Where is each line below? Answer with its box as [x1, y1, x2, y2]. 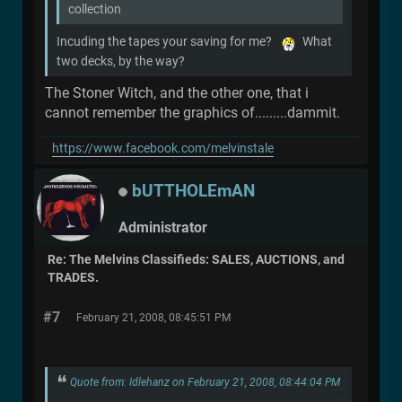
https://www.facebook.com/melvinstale [52, 141, 274, 157]
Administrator [118, 218, 207, 236]
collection [68, 2, 121, 17]
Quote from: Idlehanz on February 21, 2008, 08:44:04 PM [70, 376, 340, 389]
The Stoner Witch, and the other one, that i [45, 84, 309, 102]
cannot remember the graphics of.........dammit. [45, 104, 340, 122]
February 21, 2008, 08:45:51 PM [76, 311, 231, 325]
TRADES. [48, 270, 99, 286]
